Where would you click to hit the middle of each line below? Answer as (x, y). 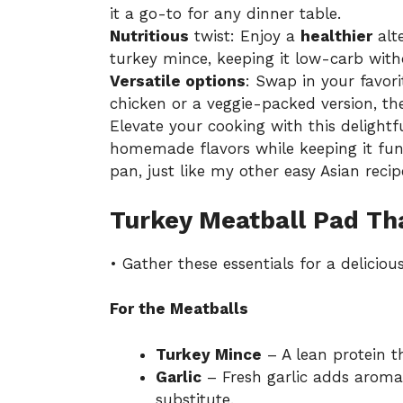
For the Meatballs (179, 309)
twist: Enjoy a (245, 36)
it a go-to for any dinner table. (225, 14)
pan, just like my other (197, 171)
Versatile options (178, 81)
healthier (336, 36)
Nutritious (149, 36)
